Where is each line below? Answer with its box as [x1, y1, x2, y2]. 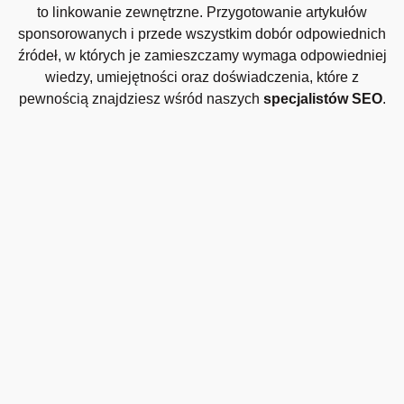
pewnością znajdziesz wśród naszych [18, 91, 263, 107]
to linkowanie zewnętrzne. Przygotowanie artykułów [37, 5, 367, 21]
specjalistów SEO [262, 91, 382, 107]
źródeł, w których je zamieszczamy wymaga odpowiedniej [17, 48, 387, 64]
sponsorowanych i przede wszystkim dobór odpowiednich [18, 26, 386, 42]
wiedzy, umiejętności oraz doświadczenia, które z [45, 69, 359, 86]
